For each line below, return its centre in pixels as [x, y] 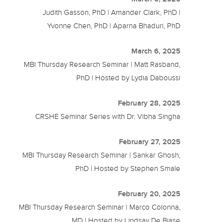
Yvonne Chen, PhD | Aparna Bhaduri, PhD [114, 26]
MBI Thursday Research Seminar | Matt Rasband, [102, 65]
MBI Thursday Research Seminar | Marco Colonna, [100, 207]
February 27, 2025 [150, 142]
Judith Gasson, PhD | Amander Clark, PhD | [112, 13]
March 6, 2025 [156, 51]
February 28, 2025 [149, 103]
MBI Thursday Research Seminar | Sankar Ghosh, [102, 155]
